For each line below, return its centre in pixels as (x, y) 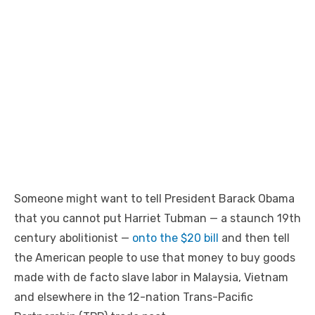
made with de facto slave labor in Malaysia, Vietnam (151, 278)
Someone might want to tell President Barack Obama (154, 199)
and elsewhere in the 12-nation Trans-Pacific (134, 297)
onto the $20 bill (175, 238)
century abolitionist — (73, 238)
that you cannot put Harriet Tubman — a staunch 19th (157, 219)
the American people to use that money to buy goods (155, 258)
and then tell (254, 238)
